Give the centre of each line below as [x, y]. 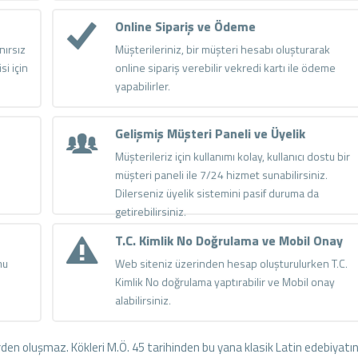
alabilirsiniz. [143, 300]
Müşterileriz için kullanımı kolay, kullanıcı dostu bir [232, 156]
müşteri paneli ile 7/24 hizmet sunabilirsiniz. [221, 174]
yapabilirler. [142, 86]
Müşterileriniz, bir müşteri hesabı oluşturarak [222, 49]
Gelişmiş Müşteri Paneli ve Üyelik [210, 133]
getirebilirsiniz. [150, 211]
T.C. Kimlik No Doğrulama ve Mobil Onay [229, 240]
